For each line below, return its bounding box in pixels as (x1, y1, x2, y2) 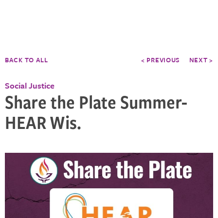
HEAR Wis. (5, 109, 81, 135)
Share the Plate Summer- (5, 89, 187, 114)
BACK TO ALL (5, 55, 48, 65)
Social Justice (5, 79, 54, 91)
